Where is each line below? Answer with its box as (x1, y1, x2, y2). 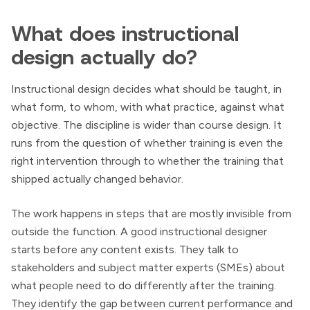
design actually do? (11, 44, 197, 71)
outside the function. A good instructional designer (11, 225, 267, 239)
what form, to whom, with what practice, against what (11, 100, 284, 114)
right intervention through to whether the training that (11, 154, 284, 168)
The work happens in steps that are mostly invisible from (11, 207, 291, 221)
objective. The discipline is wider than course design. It (11, 118, 282, 132)
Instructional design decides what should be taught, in (11, 82, 282, 96)
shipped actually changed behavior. (11, 172, 183, 186)
